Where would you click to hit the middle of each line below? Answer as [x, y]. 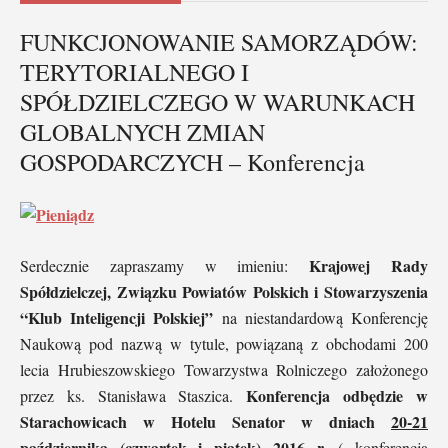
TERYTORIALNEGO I [134, 71]
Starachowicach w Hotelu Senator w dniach [205, 421]
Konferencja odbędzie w [337, 395]
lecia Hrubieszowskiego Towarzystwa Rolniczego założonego [224, 369]
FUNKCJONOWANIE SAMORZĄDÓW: [219, 41]
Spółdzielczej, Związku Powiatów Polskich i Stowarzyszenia [224, 291]
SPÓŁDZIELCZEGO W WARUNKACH [217, 101]
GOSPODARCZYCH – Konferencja [192, 161]
